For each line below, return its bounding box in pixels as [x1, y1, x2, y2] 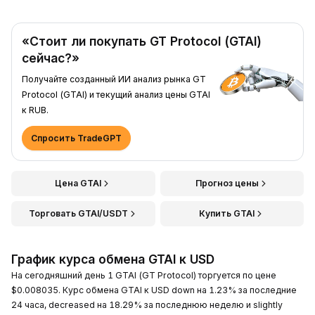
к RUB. [22, 104, 49, 115]
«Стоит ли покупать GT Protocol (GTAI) [22, 33, 262, 49]
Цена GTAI [55, 177, 102, 188]
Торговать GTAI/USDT [28, 207, 128, 219]
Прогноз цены [195, 177, 259, 188]
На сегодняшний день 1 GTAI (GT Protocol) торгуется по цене [11, 269, 276, 281]
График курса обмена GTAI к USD [11, 251, 214, 266]
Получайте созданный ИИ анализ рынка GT [22, 73, 206, 84]
